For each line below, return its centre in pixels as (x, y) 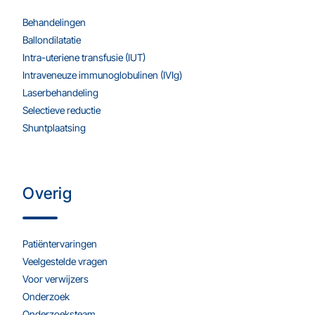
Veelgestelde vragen (65, 262)
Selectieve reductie (62, 110)
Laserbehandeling (60, 93)
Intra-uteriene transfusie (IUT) (84, 58)
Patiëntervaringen (60, 244)
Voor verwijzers (56, 279)
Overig (47, 194)
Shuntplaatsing (54, 128)
